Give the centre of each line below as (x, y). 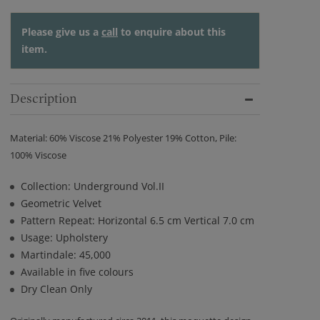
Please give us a (61, 32)
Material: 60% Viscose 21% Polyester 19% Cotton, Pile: (123, 138)
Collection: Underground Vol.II (92, 186)
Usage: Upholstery (64, 237)
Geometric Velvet (61, 203)
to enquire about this (172, 32)
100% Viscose (38, 155)
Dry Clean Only (56, 289)
